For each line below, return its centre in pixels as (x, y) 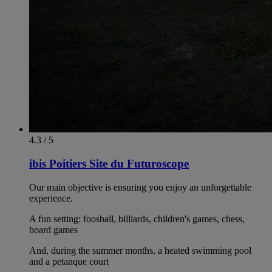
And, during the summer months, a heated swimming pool (140, 250)
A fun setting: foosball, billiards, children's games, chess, (137, 219)
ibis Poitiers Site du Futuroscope (109, 164)
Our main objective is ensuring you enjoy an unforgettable (140, 187)
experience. (51, 198)
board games (53, 229)
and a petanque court (69, 261)
